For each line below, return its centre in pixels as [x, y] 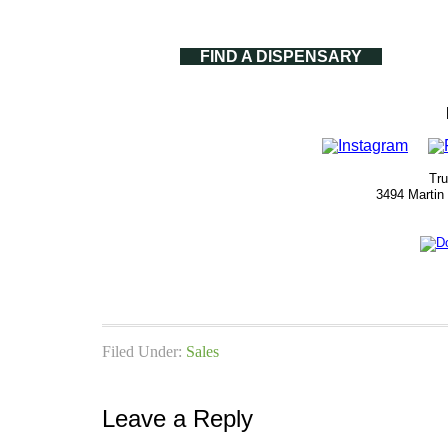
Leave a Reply [177, 419]
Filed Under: [144, 352]
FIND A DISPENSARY [281, 57]
